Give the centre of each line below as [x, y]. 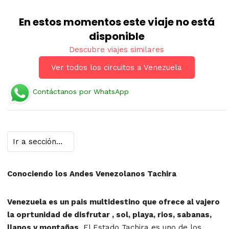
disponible [117, 36]
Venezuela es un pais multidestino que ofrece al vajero [113, 202]
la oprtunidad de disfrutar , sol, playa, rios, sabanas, [109, 214]
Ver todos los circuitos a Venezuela [117, 67]
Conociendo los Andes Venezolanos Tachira [92, 174]
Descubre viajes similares [117, 49]
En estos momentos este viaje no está [117, 22]
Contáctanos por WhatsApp [81, 92]
